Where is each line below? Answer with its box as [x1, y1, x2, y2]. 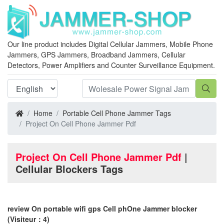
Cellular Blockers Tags [15, 161, 123, 176]
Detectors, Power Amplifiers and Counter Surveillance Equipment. [7, 60, 215, 70]
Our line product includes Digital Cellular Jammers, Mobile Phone [7, 39, 213, 49]
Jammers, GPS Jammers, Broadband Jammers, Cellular [7, 49, 185, 59]
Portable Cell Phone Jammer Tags [62, 108, 171, 118]
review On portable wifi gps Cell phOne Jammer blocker [7, 203, 197, 213]
